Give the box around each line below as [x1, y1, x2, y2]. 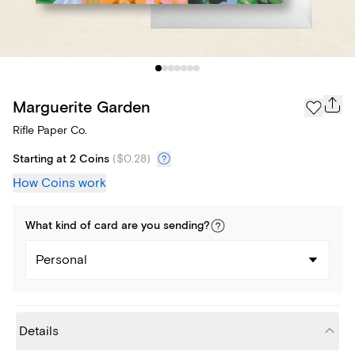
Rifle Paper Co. [13, 124, 87, 138]
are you [118, 219, 163, 234]
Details [19, 323, 59, 340]
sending [163, 219, 204, 234]
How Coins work [13, 175, 106, 192]
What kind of [25, 219, 94, 234]
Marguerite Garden [13, 97, 151, 117]
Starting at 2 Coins [13, 152, 109, 167]
